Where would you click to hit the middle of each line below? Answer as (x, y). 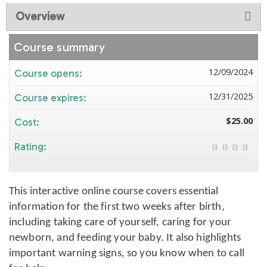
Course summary (59, 47)
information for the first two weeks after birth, (117, 207)
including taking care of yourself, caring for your (120, 223)
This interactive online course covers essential (114, 192)
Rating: (32, 147)
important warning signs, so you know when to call (127, 254)
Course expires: (52, 98)
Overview (40, 16)
